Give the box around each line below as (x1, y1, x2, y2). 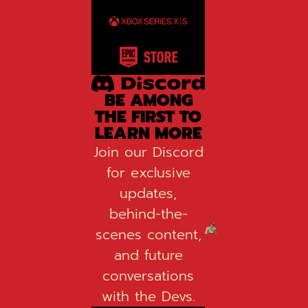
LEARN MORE (94, 120, 202, 146)
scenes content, (95, 223, 201, 245)
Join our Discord (93, 141, 203, 162)
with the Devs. (101, 285, 195, 307)
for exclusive (106, 162, 190, 183)
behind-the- (109, 203, 188, 224)
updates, (120, 182, 177, 203)
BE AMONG (104, 87, 192, 113)
